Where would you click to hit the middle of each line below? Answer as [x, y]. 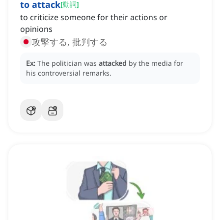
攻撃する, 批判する [70, 42]
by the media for [156, 63]
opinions [36, 29]
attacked [113, 63]
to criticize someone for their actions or [94, 17]
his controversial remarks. [69, 73]
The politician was [68, 63]
